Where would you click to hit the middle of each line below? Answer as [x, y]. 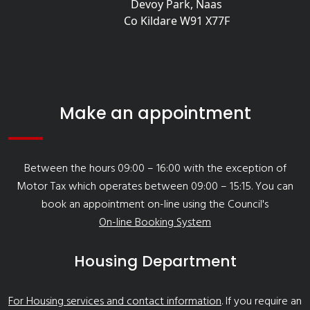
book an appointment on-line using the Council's [155, 205]
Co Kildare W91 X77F [176, 21]
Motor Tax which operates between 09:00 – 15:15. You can [155, 187]
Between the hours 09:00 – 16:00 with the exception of [155, 169]
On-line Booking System [155, 223]
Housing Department [155, 261]
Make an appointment [155, 113]
